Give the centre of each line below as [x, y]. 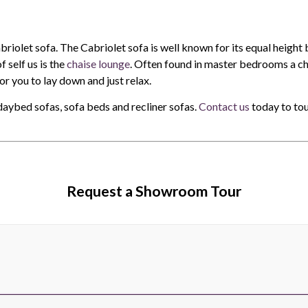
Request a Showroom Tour [154, 191]
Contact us [224, 107]
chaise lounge [98, 64]
